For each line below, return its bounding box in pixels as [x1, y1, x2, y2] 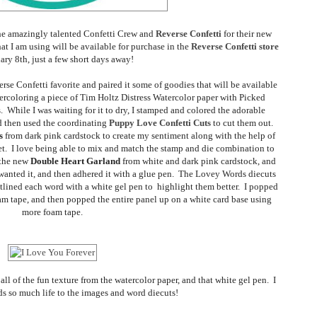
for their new [224, 28, 272, 40]
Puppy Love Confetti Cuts [109, 117, 211, 129]
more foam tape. [22, 207, 83, 218]
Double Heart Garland [30, 156, 122, 167]
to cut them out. [213, 117, 273, 129]
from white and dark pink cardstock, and [122, 156, 276, 167]
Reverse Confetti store [191, 41, 279, 52]
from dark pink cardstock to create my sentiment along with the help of [4, 130, 275, 142]
